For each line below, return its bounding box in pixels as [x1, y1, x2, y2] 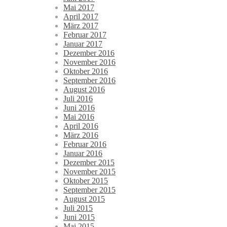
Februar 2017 [63, 30, 106, 40]
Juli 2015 [63, 204, 93, 213]
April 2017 [63, 12, 98, 21]
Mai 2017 [63, 3, 94, 12]
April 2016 [63, 122, 98, 131]
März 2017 [63, 21, 98, 30]
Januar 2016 [63, 149, 102, 158]
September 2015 [63, 185, 116, 195]
